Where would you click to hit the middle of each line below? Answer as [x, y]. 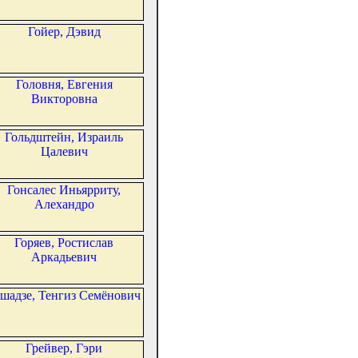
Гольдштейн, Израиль [64, 137]
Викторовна [64, 99]
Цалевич [64, 152]
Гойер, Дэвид [64, 32]
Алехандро [64, 205]
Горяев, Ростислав [64, 243]
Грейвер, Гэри [64, 348]
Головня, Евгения [64, 85]
